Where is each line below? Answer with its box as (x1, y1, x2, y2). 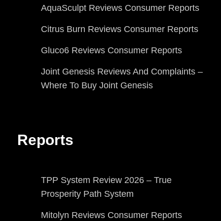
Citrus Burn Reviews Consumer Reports (41, 24, 198, 34)
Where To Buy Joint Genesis (41, 80, 153, 90)
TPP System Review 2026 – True (41, 175, 172, 185)
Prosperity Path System (41, 188, 134, 199)
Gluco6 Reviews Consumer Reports (41, 45, 182, 55)
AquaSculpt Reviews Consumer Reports (41, 2, 199, 13)
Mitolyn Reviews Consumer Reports (41, 210, 182, 220)
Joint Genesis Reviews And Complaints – (41, 66, 203, 76)
